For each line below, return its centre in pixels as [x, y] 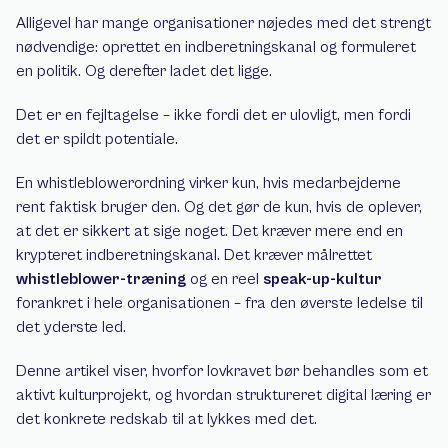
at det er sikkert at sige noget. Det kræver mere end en [209, 231]
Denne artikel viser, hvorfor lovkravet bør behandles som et [222, 371]
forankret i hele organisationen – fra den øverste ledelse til [219, 303]
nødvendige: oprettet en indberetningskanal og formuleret [216, 47]
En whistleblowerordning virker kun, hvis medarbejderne [208, 183]
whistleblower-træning [101, 279]
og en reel [224, 279]
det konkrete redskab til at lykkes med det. [166, 419]
